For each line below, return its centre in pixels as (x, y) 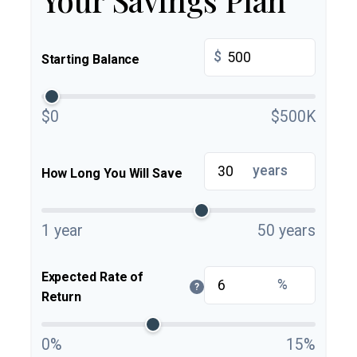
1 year (62, 230)
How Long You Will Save (112, 173)
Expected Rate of (92, 277)
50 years (287, 230)
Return (61, 297)
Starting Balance (90, 59)
